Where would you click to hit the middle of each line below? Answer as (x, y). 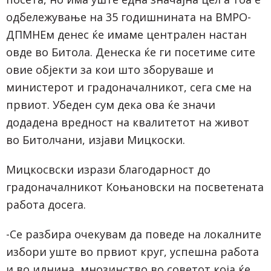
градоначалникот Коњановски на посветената (135, 187)
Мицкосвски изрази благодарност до (108, 169)
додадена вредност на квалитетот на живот (128, 122)
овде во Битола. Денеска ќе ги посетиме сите (131, 52)
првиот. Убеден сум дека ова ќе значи (111, 104)
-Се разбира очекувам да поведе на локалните (134, 234)
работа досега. (46, 204)
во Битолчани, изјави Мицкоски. (96, 139)
